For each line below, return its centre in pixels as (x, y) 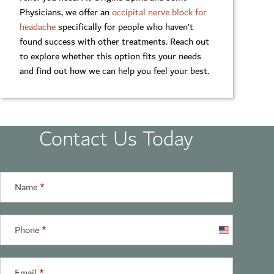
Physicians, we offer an (66, 12)
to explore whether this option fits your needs (110, 56)
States (231, 248)
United (232, 233)
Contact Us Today (117, 139)
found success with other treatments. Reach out (114, 41)
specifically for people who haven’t (124, 27)
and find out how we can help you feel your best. (114, 71)
